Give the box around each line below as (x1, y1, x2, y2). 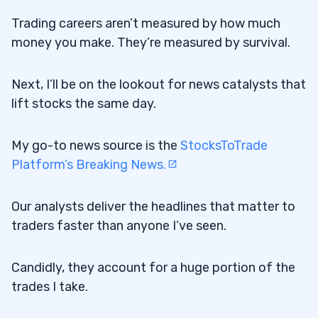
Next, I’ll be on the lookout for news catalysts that (11, 77, 306, 93)
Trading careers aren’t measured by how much (11, 16, 280, 32)
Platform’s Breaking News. (11, 157, 166, 173)
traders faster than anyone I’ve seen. (11, 218, 226, 234)
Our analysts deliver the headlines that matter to (11, 199, 295, 215)
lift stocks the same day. (11, 96, 156, 112)
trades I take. (11, 279, 88, 295)
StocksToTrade (180, 138, 268, 154)
